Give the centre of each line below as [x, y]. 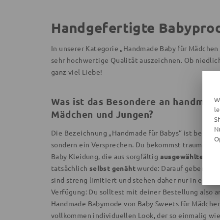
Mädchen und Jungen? [102, 114]
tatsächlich [70, 168]
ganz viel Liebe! [77, 71]
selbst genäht [112, 168]
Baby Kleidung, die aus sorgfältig [106, 156]
